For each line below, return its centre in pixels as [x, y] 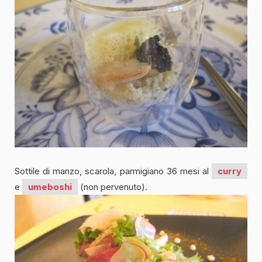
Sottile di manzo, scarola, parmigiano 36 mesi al [113, 171]
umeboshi [50, 187]
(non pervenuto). [113, 187]
